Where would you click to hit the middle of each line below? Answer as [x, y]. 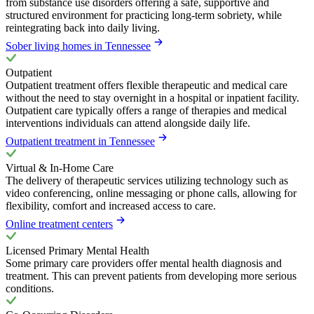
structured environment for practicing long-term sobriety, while [144, 15]
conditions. [30, 288]
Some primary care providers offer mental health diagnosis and [144, 263]
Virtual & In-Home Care [60, 168]
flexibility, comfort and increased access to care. [111, 205]
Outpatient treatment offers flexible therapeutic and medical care [146, 85]
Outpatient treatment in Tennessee [80, 141]
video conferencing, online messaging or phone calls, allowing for [151, 193]
